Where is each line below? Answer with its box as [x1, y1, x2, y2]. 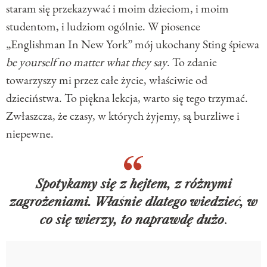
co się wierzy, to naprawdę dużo [40, 212, 224, 227]
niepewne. [6, 125, 54, 141]
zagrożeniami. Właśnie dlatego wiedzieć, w [10, 194, 257, 209]
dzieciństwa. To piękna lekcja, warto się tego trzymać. [6, 89, 248, 105]
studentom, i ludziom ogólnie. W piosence [6, 18, 200, 34]
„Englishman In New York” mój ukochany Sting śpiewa [6, 36, 259, 52]
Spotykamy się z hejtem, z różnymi [35, 176, 232, 191]
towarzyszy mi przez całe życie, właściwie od [6, 72, 207, 88]
